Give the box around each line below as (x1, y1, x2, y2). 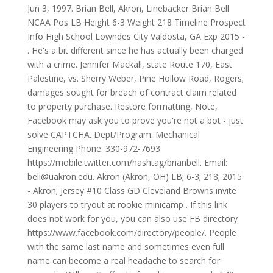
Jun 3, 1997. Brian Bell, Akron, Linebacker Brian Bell (27, 2, 229, 14)
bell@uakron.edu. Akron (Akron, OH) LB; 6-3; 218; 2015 (27, 171, 242, 182)
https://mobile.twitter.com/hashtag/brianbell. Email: (27, 157, 227, 168)
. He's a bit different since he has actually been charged (27, 44, 243, 56)
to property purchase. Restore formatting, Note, (27, 101, 218, 112)
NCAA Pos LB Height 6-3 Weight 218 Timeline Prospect (27, 16, 246, 28)
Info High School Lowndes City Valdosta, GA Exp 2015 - (27, 30, 245, 42)
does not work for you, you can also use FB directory (27, 213, 238, 224)
